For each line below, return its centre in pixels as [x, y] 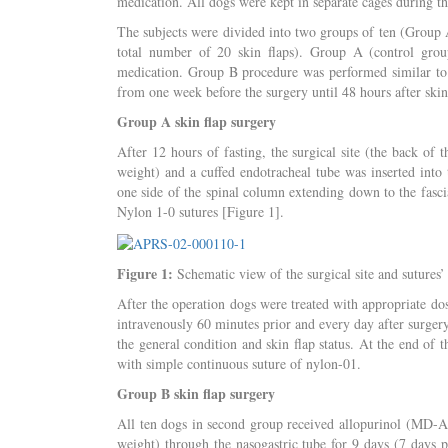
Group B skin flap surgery [196, 393]
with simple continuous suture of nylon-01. [239, 363]
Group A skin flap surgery [196, 121]
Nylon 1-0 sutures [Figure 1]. [200, 211]
